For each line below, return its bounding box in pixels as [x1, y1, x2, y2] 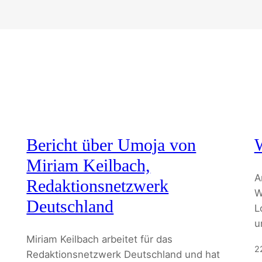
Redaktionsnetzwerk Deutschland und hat [26, 248, 220, 260]
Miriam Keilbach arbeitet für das [26, 233, 173, 245]
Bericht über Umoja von [26, 136, 196, 155]
